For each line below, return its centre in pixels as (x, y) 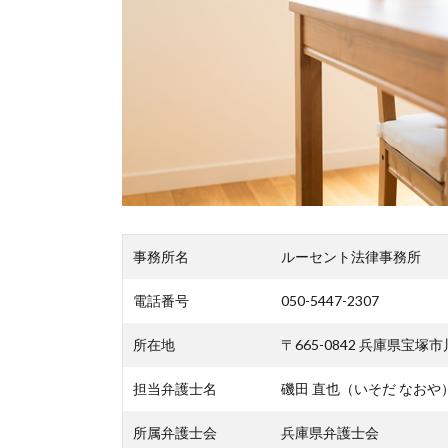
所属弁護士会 (175, 432)
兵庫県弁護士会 (330, 432)
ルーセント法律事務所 (351, 256)
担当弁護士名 (175, 388)
